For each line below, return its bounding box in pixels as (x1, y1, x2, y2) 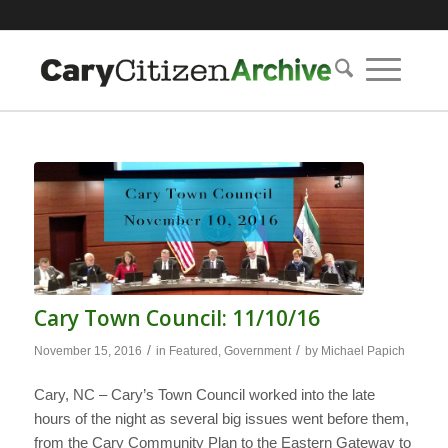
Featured (168, 343, 218, 358)
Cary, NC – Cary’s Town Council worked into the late (33, 386, 375, 404)
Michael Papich (320, 343, 405, 358)
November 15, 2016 (33, 343, 142, 358)
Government (223, 343, 291, 358)
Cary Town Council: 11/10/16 (33, 303, 320, 332)
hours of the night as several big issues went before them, (33, 410, 409, 428)
